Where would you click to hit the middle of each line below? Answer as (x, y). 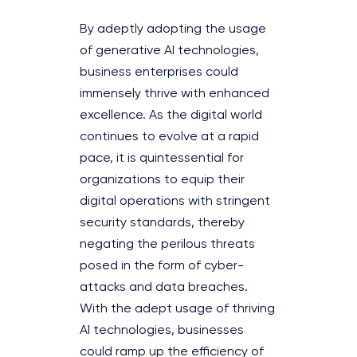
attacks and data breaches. (164, 287)
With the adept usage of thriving (177, 309)
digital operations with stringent (175, 201)
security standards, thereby (162, 223)
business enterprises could (159, 72)
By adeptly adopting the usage (173, 29)
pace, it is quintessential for (162, 158)
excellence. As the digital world (171, 115)
